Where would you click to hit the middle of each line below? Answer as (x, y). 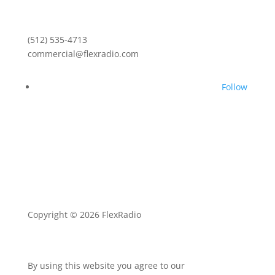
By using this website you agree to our (106, 265)
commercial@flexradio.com (83, 54)
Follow (235, 87)
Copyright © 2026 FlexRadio (84, 215)
